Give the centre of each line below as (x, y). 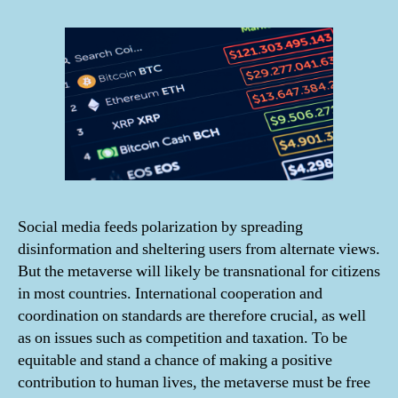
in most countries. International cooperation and (170, 293)
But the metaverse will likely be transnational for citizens (199, 271)
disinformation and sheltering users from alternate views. (199, 249)
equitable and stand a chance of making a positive (175, 360)
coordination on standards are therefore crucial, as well (192, 315)
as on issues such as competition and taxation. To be (183, 338)
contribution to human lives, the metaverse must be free (194, 382)
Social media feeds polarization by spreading (160, 227)
